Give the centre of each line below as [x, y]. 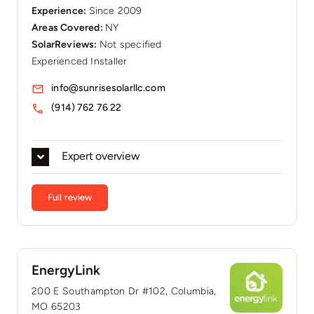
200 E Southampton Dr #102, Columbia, [124, 292]
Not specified [130, 45]
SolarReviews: [65, 45]
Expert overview [101, 156]
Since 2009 [115, 11]
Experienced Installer [79, 62]
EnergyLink [66, 271]
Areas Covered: [68, 28]
